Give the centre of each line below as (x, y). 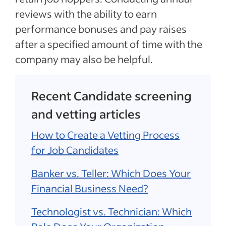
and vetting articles (86, 114)
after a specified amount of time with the (109, 44)
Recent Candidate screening (111, 96)
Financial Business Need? (90, 188)
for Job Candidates (75, 150)
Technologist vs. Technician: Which (111, 211)
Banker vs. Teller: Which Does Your (111, 173)
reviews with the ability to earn (86, 14)
